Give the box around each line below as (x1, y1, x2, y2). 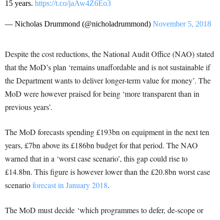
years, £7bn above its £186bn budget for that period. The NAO (5, 140, 198, 150)
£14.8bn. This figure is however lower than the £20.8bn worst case (5, 166, 210, 177)
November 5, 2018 (153, 20, 211, 28)
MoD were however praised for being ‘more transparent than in (5, 88, 199, 99)
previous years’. (5, 102, 53, 112)
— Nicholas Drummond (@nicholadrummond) (5, 20, 153, 28)
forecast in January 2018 (32, 180, 108, 190)
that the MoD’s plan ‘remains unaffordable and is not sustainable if (5, 62, 210, 72)
